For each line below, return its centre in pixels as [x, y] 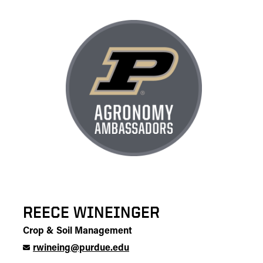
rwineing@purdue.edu [81, 248]
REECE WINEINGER [91, 212]
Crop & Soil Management [77, 231]
